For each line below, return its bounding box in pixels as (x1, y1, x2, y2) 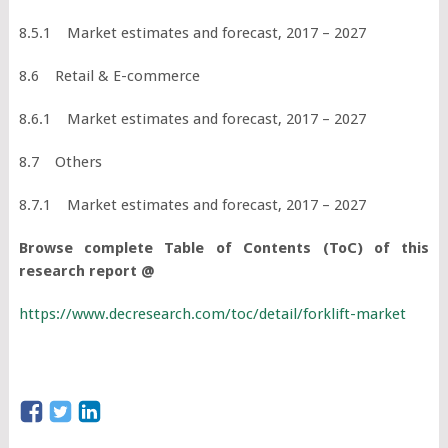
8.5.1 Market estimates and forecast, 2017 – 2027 (18, 23, 366, 42)
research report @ (18, 261, 155, 280)
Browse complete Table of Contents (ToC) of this (18, 238, 430, 257)
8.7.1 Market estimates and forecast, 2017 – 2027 (18, 195, 366, 214)
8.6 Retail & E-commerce (18, 66, 200, 85)
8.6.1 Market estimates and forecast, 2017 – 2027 (18, 109, 366, 128)
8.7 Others (18, 152, 102, 171)
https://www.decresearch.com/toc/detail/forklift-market (18, 304, 406, 323)
